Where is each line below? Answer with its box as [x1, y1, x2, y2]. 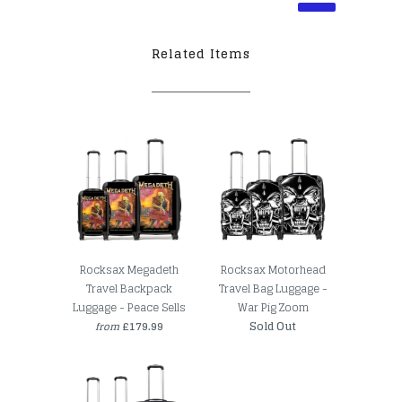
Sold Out [249, 316, 296, 336]
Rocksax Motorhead [220, 259, 326, 279]
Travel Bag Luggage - [218, 278, 328, 298]
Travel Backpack [86, 278, 172, 298]
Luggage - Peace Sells [73, 297, 186, 317]
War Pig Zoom [237, 297, 309, 317]
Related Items [152, 42, 250, 65]
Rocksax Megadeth [80, 259, 179, 279]
